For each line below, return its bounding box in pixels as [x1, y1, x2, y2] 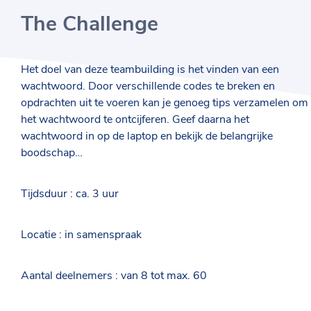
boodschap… [21, 145, 83, 160]
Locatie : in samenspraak [21, 227, 142, 242]
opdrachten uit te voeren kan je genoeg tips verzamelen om [21, 95, 308, 110]
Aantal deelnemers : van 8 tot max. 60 [21, 268, 207, 283]
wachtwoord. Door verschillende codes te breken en [21, 78, 275, 94]
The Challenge [21, 10, 158, 38]
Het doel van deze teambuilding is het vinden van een [21, 62, 279, 77]
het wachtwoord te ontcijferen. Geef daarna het [21, 112, 249, 127]
